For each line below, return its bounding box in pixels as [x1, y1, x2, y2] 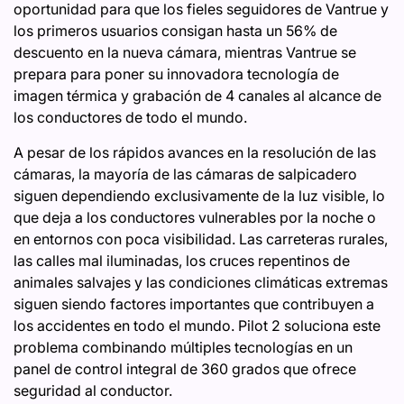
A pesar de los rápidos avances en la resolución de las [14, 143, 376, 162]
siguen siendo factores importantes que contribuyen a [14, 295, 374, 314]
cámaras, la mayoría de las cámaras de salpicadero [14, 165, 357, 184]
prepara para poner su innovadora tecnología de [14, 65, 339, 84]
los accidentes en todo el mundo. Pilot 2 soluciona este [14, 317, 381, 335]
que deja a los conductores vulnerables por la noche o [14, 208, 376, 227]
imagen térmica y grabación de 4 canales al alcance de [14, 87, 381, 106]
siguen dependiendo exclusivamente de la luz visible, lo [14, 187, 385, 206]
